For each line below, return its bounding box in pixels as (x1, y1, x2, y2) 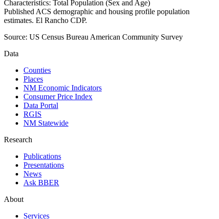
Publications (23, 152, 61, 161)
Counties (23, 66, 51, 75)
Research (4, 135, 32, 144)
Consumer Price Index (23, 92, 92, 101)
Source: (4, 33, 27, 42)
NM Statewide (23, 119, 68, 128)
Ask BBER (23, 178, 59, 187)
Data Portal (23, 101, 58, 110)
